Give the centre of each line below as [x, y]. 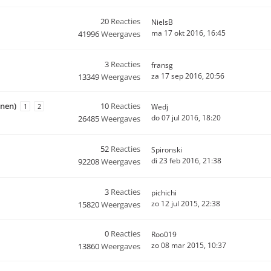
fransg [162, 65]
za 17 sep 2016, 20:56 [188, 76]
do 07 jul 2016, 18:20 [186, 118]
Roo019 [164, 234]
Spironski [167, 150]
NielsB [162, 22]
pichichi [164, 193]
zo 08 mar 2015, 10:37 [189, 245]
